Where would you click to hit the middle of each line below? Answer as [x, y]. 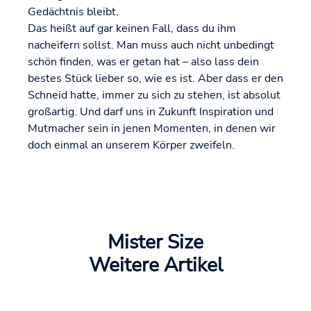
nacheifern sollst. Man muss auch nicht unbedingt [151, 45]
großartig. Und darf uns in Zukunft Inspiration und [151, 112]
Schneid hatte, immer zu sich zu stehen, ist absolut [154, 95]
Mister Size [155, 243]
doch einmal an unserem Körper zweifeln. [131, 145]
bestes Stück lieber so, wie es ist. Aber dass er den [155, 79]
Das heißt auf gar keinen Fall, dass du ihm [132, 29]
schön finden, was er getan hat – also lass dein [143, 62]
